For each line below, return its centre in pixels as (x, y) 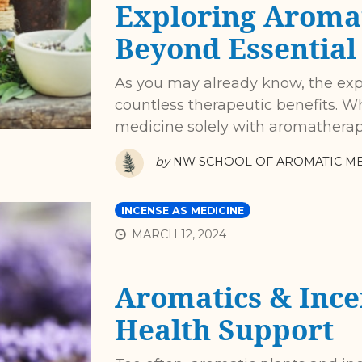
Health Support (224, 329)
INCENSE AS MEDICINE (182, 210)
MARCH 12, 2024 (179, 234)
